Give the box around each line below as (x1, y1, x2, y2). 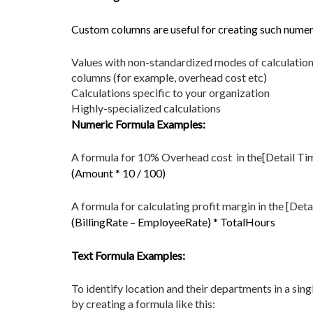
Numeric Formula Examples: (71, 117, 205, 131)
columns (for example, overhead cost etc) (71, 71, 267, 84)
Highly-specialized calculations (71, 101, 221, 115)
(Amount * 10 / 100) (71, 166, 166, 180)
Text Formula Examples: (71, 249, 185, 262)
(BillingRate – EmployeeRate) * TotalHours (71, 215, 275, 228)
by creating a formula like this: (71, 297, 215, 310)
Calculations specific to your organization (71, 86, 270, 99)
